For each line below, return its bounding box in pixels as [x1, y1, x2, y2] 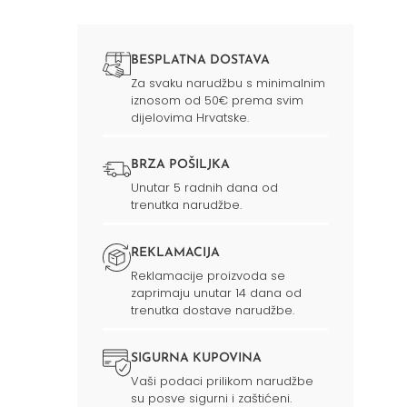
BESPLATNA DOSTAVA [131, 53, 271, 67]
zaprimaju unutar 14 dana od [131, 284, 303, 303]
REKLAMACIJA [131, 246, 221, 261]
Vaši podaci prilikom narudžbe [131, 372, 314, 391]
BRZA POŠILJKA [131, 158, 231, 173]
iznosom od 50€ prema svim [131, 91, 304, 109]
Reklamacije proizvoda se [131, 267, 286, 285]
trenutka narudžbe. [131, 196, 243, 214]
